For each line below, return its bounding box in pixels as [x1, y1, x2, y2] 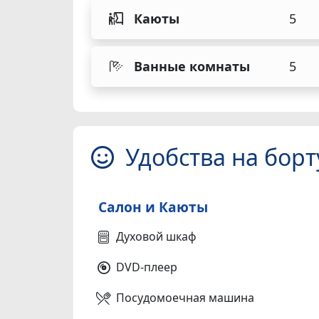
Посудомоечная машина [116, 289, 254, 305]
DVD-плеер [116, 258, 177, 275]
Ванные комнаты [134, 57, 250, 75]
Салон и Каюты [98, 197, 208, 216]
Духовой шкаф [116, 228, 197, 244]
